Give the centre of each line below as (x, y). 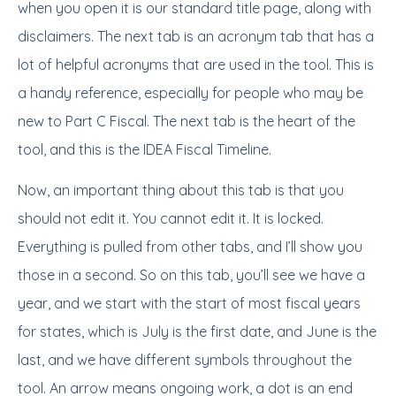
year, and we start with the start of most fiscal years (189, 303)
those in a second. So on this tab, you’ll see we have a (191, 275)
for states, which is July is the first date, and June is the (197, 331)
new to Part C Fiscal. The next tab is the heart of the (187, 121)
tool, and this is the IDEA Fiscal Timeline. (145, 149)
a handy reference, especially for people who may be (190, 93)
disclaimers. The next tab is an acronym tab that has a (196, 36)
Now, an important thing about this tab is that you (181, 190)
